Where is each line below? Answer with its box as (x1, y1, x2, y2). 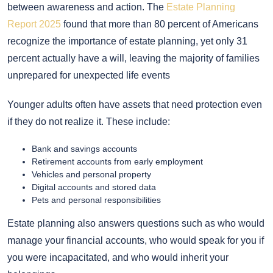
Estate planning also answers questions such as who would (7, 218, 264, 229)
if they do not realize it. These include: (7, 116, 170, 127)
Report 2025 (7, 18, 61, 29)
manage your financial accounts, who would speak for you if (7, 235, 264, 246)
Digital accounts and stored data (32, 182, 156, 192)
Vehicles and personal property (32, 169, 151, 179)
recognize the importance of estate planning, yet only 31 (7, 35, 247, 46)
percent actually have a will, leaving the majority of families (7, 52, 260, 63)
